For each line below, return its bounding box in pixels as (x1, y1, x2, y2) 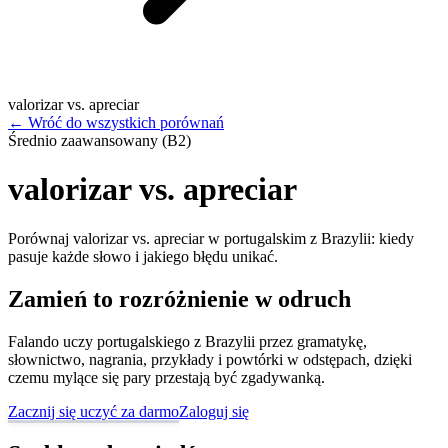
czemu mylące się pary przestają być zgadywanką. (8, 368, 325, 386)
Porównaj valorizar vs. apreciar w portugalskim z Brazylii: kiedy (8, 229, 414, 247)
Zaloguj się (179, 402, 249, 420)
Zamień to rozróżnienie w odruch (8, 285, 351, 312)
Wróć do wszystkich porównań (28, 114, 224, 131)
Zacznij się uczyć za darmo (8, 402, 179, 420)
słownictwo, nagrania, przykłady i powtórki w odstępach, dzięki (8, 350, 412, 368)
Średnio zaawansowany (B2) (8, 132, 191, 149)
